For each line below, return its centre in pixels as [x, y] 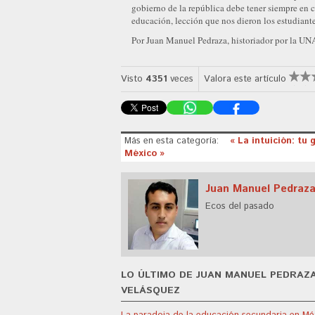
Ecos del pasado [240, 206]
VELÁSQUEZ [150, 290]
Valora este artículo [245, 79]
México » [144, 153]
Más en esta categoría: [172, 141]
